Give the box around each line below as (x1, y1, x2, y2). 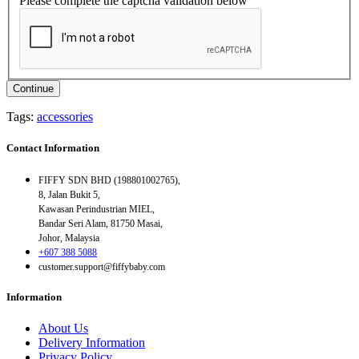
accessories (37, 109, 93, 123)
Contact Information (6, 141, 99, 154)
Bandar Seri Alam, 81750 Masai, (38, 218, 163, 230)
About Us (38, 321, 88, 336)
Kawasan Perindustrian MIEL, (38, 204, 155, 216)
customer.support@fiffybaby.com (38, 261, 165, 273)
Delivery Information (38, 336, 145, 350)
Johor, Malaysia (38, 232, 99, 244)
